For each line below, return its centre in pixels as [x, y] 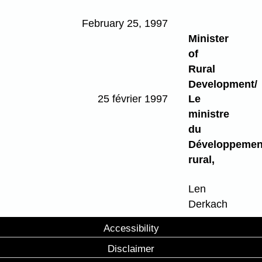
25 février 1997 [132, 99]
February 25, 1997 [125, 24]
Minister [208, 39]
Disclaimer [131, 248]
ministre [208, 114]
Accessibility [131, 228]
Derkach [208, 204]
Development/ [223, 85]
